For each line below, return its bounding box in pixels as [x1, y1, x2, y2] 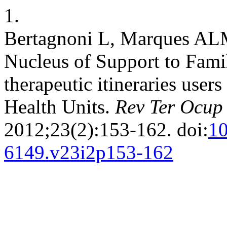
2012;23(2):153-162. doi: [4, 119, 208, 140]
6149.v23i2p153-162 [4, 141, 173, 163]
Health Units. [4, 96, 115, 118]
